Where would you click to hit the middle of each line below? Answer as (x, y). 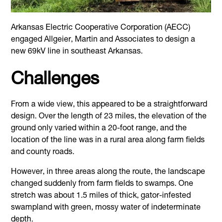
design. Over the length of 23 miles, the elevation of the (109, 117)
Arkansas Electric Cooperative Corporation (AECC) (101, 28)
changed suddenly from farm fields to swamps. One (102, 185)
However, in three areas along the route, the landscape (108, 173)
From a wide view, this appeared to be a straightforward (109, 105)
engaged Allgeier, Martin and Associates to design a (103, 40)
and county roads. (43, 153)
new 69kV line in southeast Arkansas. (77, 52)
